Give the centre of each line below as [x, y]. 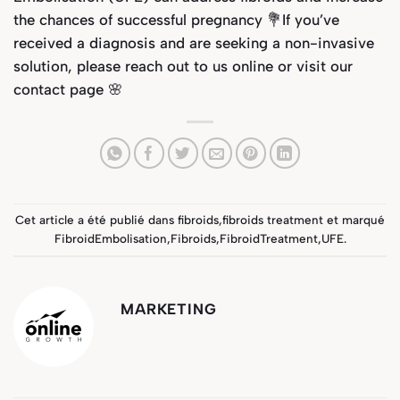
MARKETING [169, 309]
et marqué [354, 219]
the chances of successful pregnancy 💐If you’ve [176, 19]
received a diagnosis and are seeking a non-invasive [194, 42]
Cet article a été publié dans [96, 219]
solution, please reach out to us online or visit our [183, 66]
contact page [58, 89]
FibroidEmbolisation [110, 238]
